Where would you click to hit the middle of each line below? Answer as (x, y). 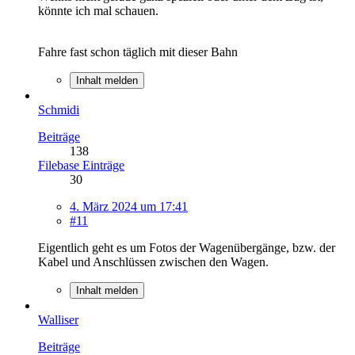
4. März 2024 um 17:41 (129, 206)
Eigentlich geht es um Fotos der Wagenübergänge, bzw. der (187, 247)
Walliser (58, 319)
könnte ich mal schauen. (98, 10)
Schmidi (59, 109)
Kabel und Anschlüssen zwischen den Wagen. (153, 261)
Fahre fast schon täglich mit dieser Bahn (138, 52)
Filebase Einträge (81, 165)
